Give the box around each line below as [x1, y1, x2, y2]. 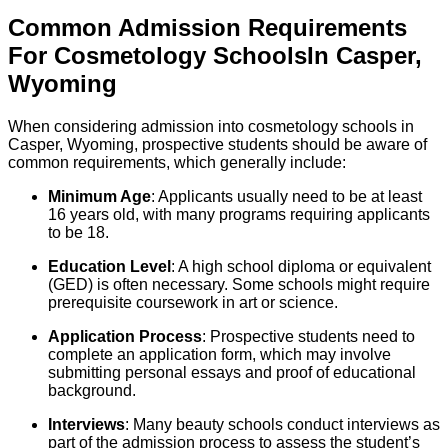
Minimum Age [48, 188, 151, 206]
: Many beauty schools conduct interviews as [125, 416, 440, 434]
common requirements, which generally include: [8, 154, 346, 172]
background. [48, 382, 136, 400]
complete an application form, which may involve [48, 346, 391, 364]
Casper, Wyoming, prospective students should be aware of [8, 136, 427, 154]
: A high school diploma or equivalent [171, 258, 431, 276]
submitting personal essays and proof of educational [48, 364, 416, 382]
